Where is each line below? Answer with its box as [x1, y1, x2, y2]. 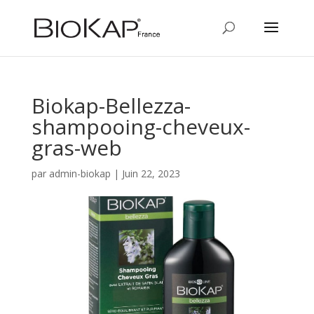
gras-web [31, 133, 122, 162]
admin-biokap [48, 167, 111, 180]
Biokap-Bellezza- [31, 91, 191, 120]
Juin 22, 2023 [121, 167, 180, 180]
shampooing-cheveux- [31, 112, 250, 141]
